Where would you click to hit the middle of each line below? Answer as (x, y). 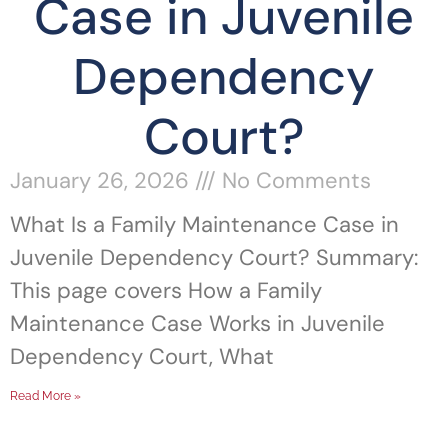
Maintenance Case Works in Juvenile (197, 323)
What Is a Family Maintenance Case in (204, 224)
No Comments (293, 180)
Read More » (45, 396)
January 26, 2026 (102, 180)
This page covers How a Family (166, 290)
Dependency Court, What (142, 356)
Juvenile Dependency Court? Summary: (214, 257)
